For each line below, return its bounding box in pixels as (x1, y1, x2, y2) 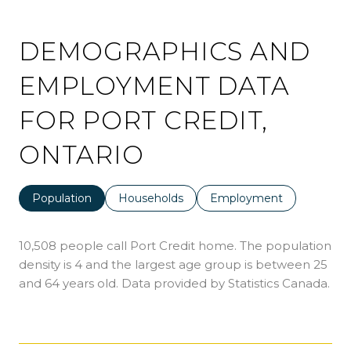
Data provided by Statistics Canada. (118, 276, 330, 291)
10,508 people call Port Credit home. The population (19, 238, 331, 254)
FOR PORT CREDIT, (19, 105, 268, 136)
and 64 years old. (19, 276, 118, 291)
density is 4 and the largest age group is (19, 257, 255, 273)
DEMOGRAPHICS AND (19, 36, 310, 67)
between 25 (255, 257, 327, 273)
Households (118, 191, 183, 206)
